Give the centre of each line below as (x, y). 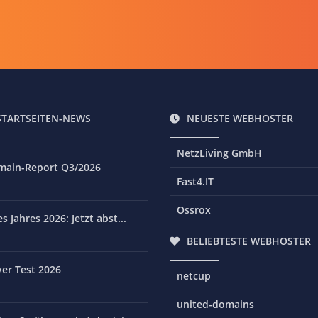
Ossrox (194, 210)
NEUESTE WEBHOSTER (240, 118)
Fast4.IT (195, 181)
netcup (194, 276)
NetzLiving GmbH (219, 153)
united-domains (215, 304)
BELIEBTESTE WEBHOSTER (249, 241)
